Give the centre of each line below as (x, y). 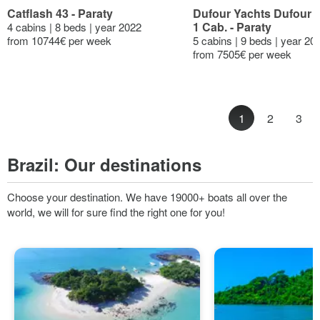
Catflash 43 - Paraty (60, 14)
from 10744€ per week (59, 41)
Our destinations (133, 164)
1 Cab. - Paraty (232, 27)
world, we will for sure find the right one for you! (116, 212)
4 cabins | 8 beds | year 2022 (74, 27)
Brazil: (36, 164)
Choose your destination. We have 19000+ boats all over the (147, 197)
